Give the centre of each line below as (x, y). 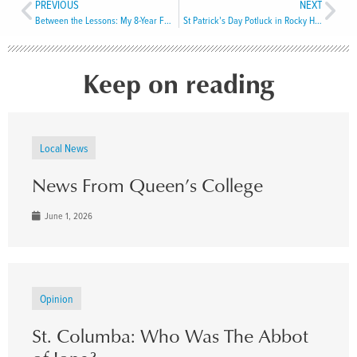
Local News (64, 147)
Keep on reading (178, 82)
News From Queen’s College (147, 184)
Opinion (57, 298)
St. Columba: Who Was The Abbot (170, 335)
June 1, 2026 (67, 215)
